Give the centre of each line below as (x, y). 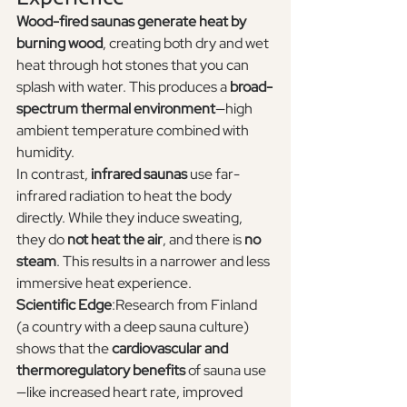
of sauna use (226, 370)
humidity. (45, 152)
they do (42, 239)
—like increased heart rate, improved (131, 392)
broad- (251, 86)
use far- (213, 174)
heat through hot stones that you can (134, 65)
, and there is (203, 239)
